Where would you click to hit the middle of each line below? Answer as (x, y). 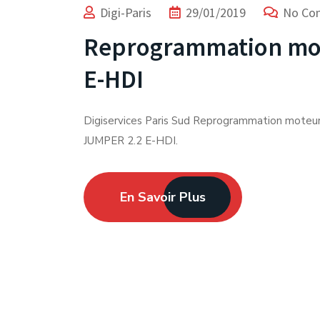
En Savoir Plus (163, 197)
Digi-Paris (126, 12)
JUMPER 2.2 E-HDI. (131, 141)
